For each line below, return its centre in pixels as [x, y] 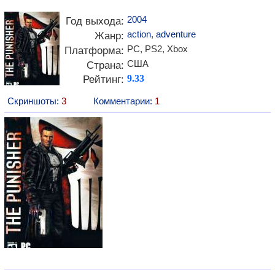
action [139, 34]
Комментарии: [124, 101]
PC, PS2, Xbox [157, 49]
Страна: [105, 65]
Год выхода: [95, 21]
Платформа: [94, 50]
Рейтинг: [103, 79]
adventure [176, 34]
